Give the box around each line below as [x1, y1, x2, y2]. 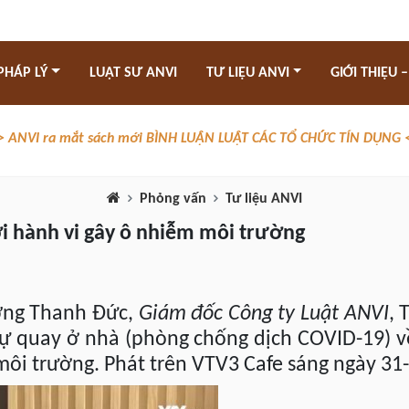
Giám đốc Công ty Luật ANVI [138, 303, 389, 325]
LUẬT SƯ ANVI [89, 66, 177, 80]
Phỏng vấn [140, 192, 206, 206]
